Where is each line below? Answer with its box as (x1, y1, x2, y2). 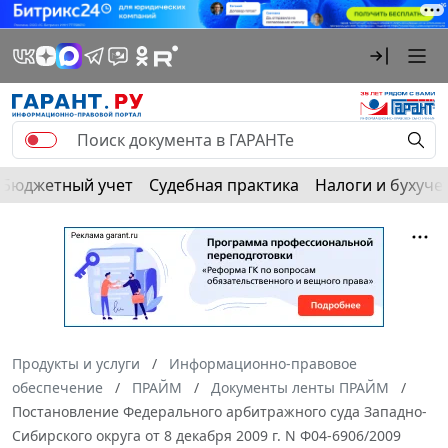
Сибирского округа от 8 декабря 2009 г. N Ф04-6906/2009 (12, 425, 401, 445)
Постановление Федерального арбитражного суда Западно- (12, 401, 427, 421)
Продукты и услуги (12, 353, 140, 373)
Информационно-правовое (169, 353, 357, 373)
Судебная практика (149, 173, 299, 196)
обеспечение (12, 377, 103, 397)
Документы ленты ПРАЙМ (211, 377, 389, 397)
